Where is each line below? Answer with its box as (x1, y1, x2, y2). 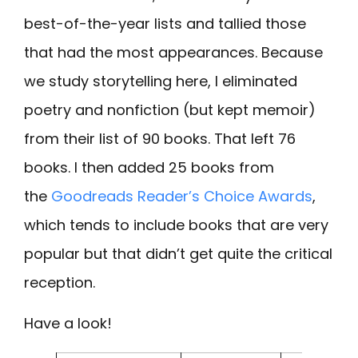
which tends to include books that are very (24, 215, 328, 236)
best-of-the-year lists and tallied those (24, 14, 306, 34)
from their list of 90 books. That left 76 (24, 129, 296, 149)
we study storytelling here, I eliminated (24, 71, 297, 92)
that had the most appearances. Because (24, 42, 323, 63)
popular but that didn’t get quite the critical (24, 244, 332, 265)
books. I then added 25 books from (24, 157, 274, 178)
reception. (24, 272, 99, 293)
